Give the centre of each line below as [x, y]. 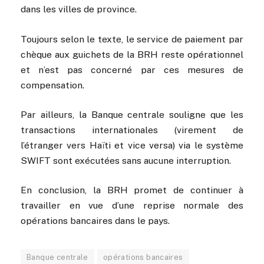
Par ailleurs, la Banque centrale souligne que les [132, 114]
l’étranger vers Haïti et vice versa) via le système [132, 145]
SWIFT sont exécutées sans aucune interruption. [126, 160]
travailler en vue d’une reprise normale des [132, 205]
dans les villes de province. [79, 9]
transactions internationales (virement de [132, 130]
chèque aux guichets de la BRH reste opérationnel [132, 54]
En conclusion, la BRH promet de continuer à [132, 190]
